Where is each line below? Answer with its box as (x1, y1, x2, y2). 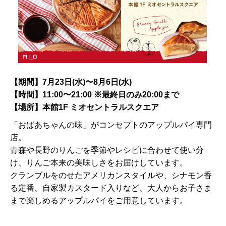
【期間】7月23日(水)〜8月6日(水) (10, 78, 132, 87)
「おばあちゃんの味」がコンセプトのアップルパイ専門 (10, 121, 212, 130)
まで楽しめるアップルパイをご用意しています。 (10, 196, 188, 205)
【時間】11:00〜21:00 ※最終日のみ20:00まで (10, 90, 179, 99)
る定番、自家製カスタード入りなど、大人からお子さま (10, 184, 212, 193)
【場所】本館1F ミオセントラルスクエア (10, 103, 159, 112)
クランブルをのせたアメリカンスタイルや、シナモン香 (10, 171, 212, 180)
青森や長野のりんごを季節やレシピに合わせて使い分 (10, 146, 204, 155)
